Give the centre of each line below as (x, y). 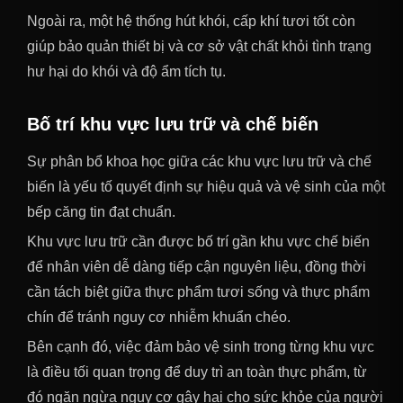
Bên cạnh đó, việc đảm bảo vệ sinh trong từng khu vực (201, 346)
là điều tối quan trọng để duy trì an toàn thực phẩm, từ (197, 372)
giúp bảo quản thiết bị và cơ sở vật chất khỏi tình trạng (199, 46)
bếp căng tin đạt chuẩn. (101, 211)
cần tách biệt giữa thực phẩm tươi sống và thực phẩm (198, 291)
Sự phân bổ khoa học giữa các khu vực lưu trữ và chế (199, 161)
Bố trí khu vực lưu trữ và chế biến (173, 124)
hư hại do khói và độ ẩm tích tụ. (126, 71)
